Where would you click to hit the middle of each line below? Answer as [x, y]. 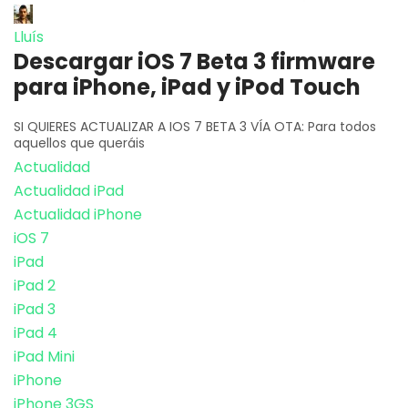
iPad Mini [44, 357]
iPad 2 [35, 286]
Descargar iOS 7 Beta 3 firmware [194, 62]
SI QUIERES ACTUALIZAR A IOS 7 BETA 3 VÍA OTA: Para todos [195, 127]
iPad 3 [35, 310]
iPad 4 [36, 333]
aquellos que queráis [79, 143]
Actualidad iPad [69, 191]
